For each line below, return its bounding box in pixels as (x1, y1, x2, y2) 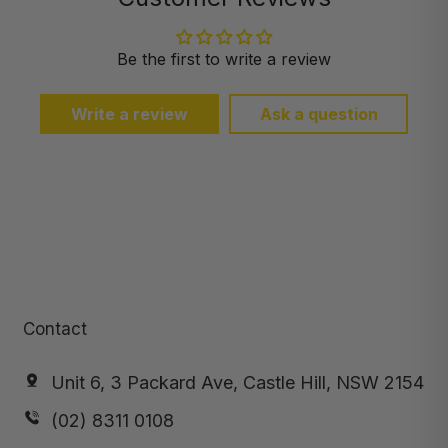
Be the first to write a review (117, 49, 331, 69)
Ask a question (259, 104, 378, 124)
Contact (23, 319, 87, 340)
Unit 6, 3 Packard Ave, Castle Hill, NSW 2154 (51, 372, 424, 394)
